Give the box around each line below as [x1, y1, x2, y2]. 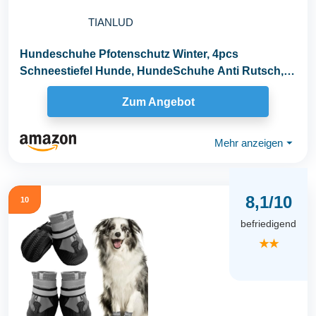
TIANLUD [87, 16, 133, 28]
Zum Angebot [121, 95, 195, 108]
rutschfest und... [20, 82, 107, 95]
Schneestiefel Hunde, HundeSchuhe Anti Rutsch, [20, 65, 284, 78]
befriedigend [241, 218, 296, 230]
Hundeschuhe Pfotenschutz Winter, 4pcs [20, 48, 238, 61]
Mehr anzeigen [214, 136, 283, 149]
